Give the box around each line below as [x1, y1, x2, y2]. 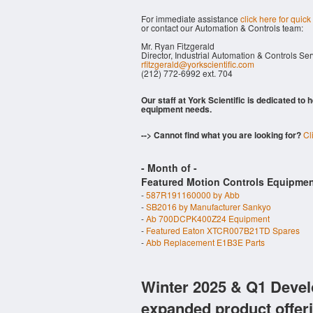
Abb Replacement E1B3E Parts [146, 236, 265, 248]
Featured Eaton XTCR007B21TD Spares [146, 224, 300, 236]
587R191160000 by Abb [146, 189, 240, 201]
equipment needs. [141, 103, 212, 115]
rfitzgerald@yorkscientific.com [141, 58, 254, 70]
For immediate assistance [141, 13, 240, 24]
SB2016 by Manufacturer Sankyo [146, 201, 271, 212]
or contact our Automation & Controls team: [141, 22, 303, 34]
